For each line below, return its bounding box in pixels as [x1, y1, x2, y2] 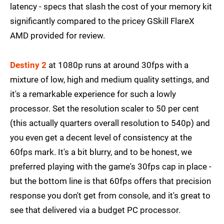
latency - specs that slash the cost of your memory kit [10, 1, 212, 12]
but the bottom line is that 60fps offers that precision [10, 176, 211, 186]
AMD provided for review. [10, 30, 105, 41]
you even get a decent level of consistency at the [10, 132, 192, 143]
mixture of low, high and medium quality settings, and [10, 74, 209, 85]
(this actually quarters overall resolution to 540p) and [10, 118, 210, 128]
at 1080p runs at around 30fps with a [46, 60, 188, 70]
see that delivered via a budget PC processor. [10, 205, 180, 215]
